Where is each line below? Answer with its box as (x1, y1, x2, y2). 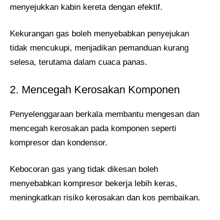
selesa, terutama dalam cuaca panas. (10, 57, 147, 67)
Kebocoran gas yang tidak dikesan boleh (10, 165, 158, 174)
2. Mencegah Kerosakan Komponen (10, 83, 180, 96)
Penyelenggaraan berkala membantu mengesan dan (10, 109, 199, 119)
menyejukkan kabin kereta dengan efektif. (10, 2, 163, 12)
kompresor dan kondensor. (10, 137, 108, 147)
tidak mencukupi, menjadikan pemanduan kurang (10, 43, 189, 53)
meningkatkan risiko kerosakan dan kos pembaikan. (10, 193, 200, 203)
